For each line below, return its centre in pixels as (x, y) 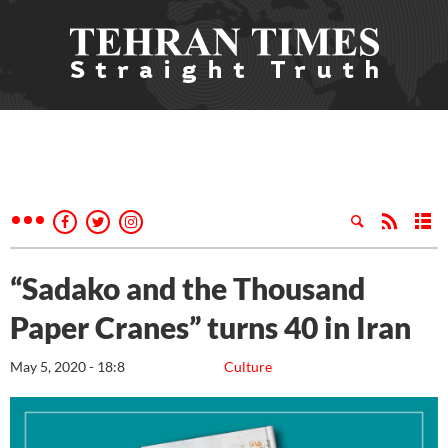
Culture (248, 366)
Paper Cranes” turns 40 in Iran (213, 327)
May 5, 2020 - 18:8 (67, 366)
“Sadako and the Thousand (187, 288)
